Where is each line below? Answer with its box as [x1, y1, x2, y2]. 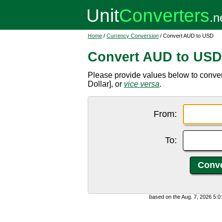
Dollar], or [88, 80, 124, 88]
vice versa [124, 80, 160, 88]
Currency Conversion [107, 33, 159, 39]
